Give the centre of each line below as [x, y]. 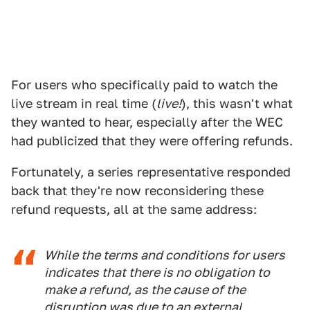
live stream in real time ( [84, 103]
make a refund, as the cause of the [145, 290]
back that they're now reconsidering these [137, 191]
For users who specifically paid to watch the [144, 85]
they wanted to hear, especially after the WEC [147, 122]
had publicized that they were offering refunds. [152, 141]
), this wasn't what [237, 103]
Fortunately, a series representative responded [151, 172]
